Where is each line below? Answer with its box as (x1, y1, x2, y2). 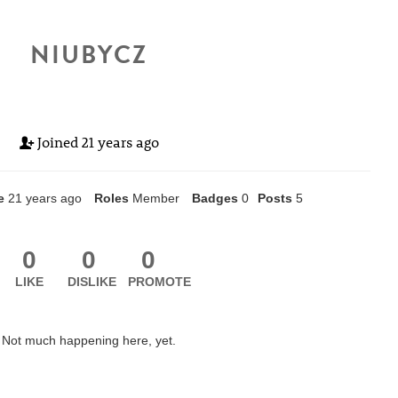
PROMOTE (127, 275, 191, 289)
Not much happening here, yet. (2, 333, 176, 347)
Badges (191, 191, 238, 205)
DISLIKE (68, 275, 117, 289)
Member (131, 191, 179, 205)
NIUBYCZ (30, 36, 147, 73)
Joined (33, 132, 82, 151)
